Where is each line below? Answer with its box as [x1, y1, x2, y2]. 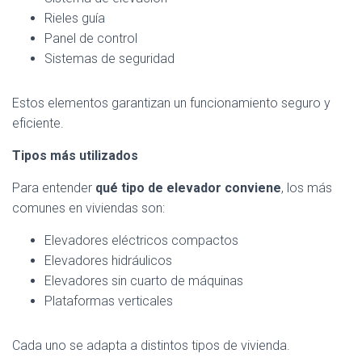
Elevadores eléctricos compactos [44, 233, 238, 248]
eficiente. [12, 116, 64, 131]
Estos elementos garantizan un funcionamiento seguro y [12, 95, 330, 111]
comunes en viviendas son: [12, 200, 165, 216]
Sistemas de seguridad [44, 51, 175, 66]
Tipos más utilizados [12, 148, 138, 163]
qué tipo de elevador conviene [95, 180, 281, 196]
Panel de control [44, 31, 137, 46]
